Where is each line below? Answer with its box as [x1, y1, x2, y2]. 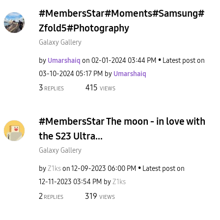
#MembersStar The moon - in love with [39, 115, 205, 127]
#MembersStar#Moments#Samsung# [39, 7, 204, 19]
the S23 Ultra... [39, 130, 103, 142]
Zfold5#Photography [39, 22, 129, 34]
